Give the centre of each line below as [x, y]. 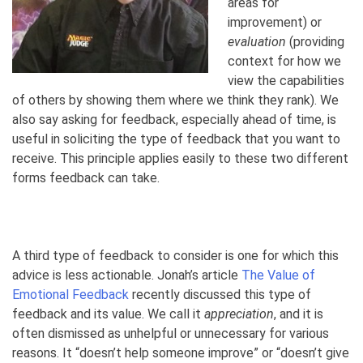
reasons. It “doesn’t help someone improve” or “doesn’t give [181, 353]
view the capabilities [286, 81]
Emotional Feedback [70, 295]
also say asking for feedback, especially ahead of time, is [174, 120]
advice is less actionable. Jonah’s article [127, 275]
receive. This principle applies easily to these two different [180, 159]
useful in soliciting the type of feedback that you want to [176, 139]
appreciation [239, 314]
